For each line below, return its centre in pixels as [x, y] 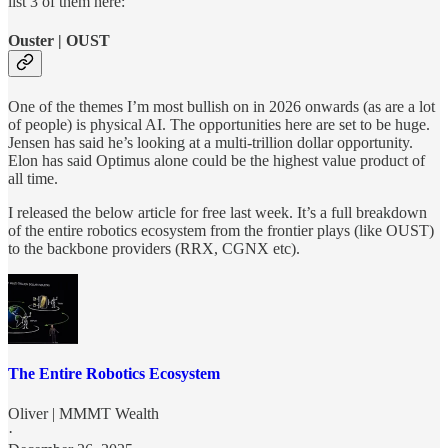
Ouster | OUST [59, 40]
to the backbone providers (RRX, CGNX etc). [154, 249]
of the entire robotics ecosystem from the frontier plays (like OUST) [221, 231]
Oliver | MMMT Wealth [83, 413]
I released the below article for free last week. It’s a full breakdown [217, 213]
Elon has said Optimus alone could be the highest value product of [216, 161]
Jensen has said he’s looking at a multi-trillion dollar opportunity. [210, 143]
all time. [33, 179]
